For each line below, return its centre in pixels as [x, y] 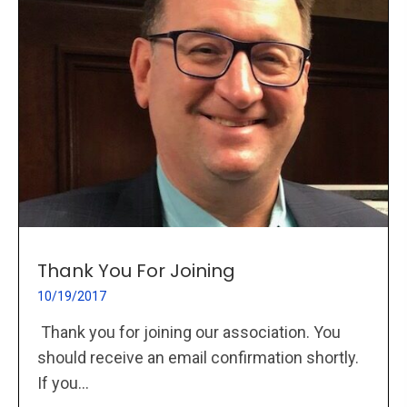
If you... [63, 383]
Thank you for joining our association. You [189, 333]
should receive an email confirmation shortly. [198, 358]
